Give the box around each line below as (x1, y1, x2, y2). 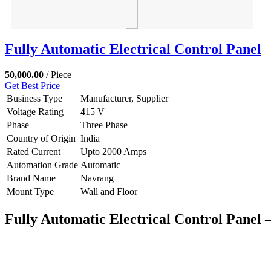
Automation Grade (7, 159, 78, 170)
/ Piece (46, 69, 71, 80)
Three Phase (80, 119, 128, 130)
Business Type (7, 93, 62, 103)
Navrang (80, 172, 114, 183)
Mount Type (7, 186, 54, 197)
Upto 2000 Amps (80, 146, 146, 157)
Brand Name (7, 172, 56, 183)
